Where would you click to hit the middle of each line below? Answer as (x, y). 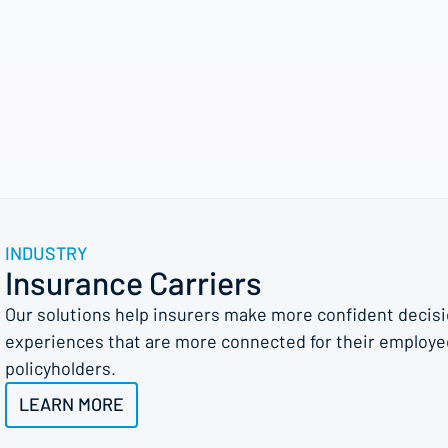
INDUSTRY (46, 253)
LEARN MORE (71, 404)
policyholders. (60, 368)
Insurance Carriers (133, 282)
